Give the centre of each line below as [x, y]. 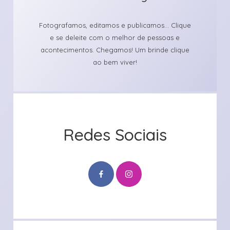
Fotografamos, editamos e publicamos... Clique [115, 25]
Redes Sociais [115, 135]
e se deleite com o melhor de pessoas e [115, 38]
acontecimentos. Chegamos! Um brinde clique [115, 50]
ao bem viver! [115, 62]
